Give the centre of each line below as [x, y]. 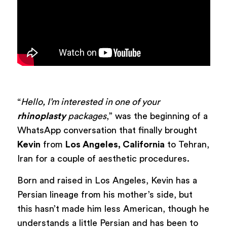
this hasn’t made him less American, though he [113, 209]
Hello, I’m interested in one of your [90, 102]
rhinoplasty [41, 116]
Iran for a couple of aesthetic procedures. [103, 158]
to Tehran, [187, 144]
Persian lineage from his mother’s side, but [105, 194]
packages [86, 116]
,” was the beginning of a [157, 116]
